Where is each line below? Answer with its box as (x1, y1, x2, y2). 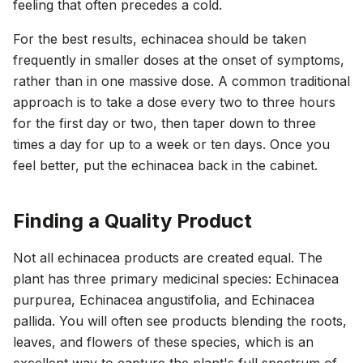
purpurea (13, 292, 71, 308)
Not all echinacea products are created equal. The (13, 250, 322, 266)
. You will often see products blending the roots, (52, 313, 347, 329)
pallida (13, 313, 52, 329)
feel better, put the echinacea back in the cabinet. (13, 157, 318, 173)
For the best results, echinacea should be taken (13, 31, 306, 47)
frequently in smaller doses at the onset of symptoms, (13, 52, 344, 68)
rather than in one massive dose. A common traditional (13, 73, 350, 89)
